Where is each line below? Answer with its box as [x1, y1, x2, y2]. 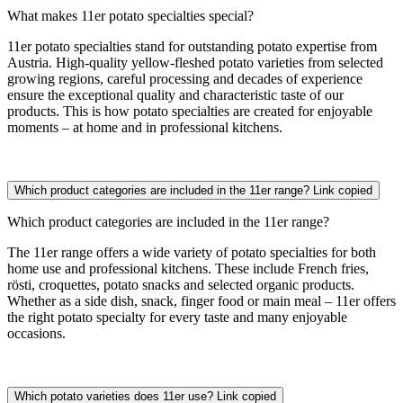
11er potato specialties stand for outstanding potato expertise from [7, 38, 377, 54]
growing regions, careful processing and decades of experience [7, 70, 363, 86]
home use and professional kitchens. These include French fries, [7, 260, 369, 276]
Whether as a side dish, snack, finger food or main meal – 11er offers [7, 292, 396, 309]
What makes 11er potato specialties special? [7, 7, 254, 23]
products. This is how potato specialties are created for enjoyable [7, 103, 372, 119]
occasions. [7, 325, 66, 341]
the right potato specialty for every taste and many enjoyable [7, 309, 347, 325]
